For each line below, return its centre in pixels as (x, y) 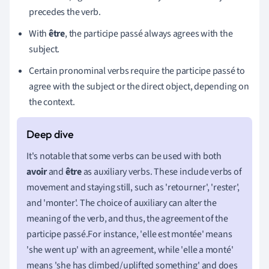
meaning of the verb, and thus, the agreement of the (127, 218)
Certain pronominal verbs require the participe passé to (137, 71)
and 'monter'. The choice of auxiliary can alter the (122, 203)
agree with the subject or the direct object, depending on (139, 86)
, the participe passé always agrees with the (149, 33)
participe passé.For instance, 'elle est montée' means (129, 234)
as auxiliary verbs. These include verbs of (162, 171)
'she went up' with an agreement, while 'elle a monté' (130, 249)
